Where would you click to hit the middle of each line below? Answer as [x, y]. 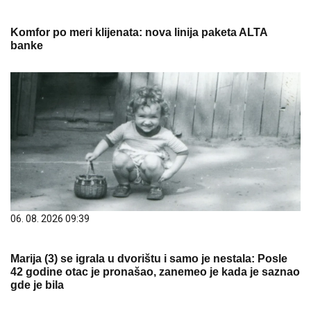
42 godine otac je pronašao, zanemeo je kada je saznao [155, 272]
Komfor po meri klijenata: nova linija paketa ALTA [139, 33]
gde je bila [37, 285]
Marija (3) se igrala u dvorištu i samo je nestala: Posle [149, 259]
